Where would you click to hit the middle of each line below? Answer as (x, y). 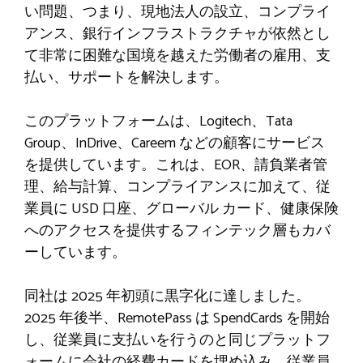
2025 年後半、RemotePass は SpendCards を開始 (177, 318)
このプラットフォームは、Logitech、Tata (158, 121)
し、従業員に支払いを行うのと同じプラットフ (177, 340)
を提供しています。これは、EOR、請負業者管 (176, 165)
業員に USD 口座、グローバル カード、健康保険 (181, 209)
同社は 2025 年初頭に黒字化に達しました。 (167, 296)
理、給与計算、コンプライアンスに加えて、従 (177, 187)
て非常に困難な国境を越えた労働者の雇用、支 (177, 56)
